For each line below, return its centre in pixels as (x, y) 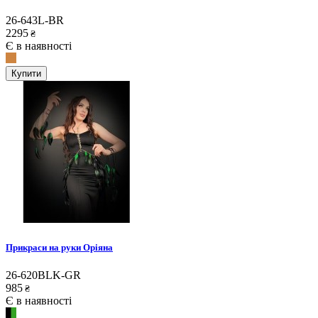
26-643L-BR (35, 21)
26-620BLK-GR (43, 275)
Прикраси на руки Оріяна (59, 247)
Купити (26, 74)
